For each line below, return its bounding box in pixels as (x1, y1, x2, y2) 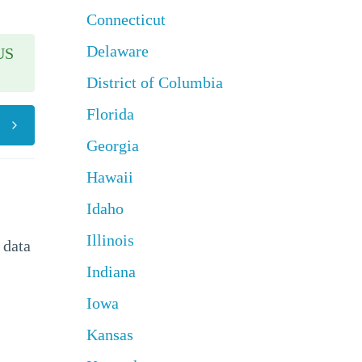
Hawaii (86, 168, 133, 186)
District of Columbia (86, 74, 223, 91)
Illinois (86, 231, 134, 249)
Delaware (86, 42, 149, 60)
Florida (86, 105, 134, 123)
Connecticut (86, 11, 166, 28)
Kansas (86, 326, 133, 343)
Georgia (86, 137, 139, 154)
